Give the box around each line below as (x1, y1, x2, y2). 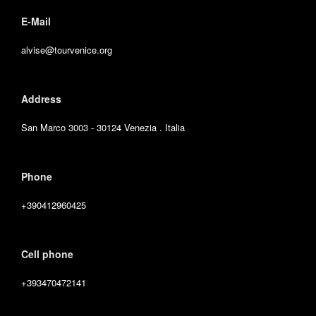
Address (21, 92, 61, 107)
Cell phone (21, 247, 73, 262)
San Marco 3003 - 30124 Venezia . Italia (21, 121, 185, 135)
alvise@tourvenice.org (21, 43, 112, 57)
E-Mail (21, 14, 51, 29)
